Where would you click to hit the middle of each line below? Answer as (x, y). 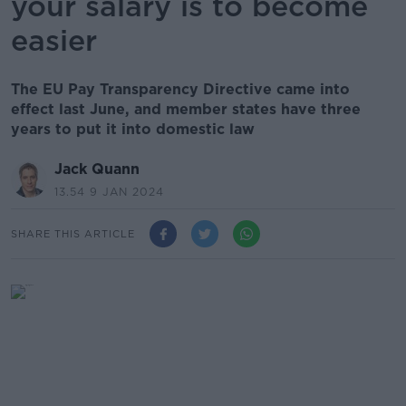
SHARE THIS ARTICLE (73, 233)
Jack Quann (97, 169)
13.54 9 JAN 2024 (109, 192)
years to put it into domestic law (133, 129)
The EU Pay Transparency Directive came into (180, 89)
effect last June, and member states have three (186, 109)
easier (54, 40)
